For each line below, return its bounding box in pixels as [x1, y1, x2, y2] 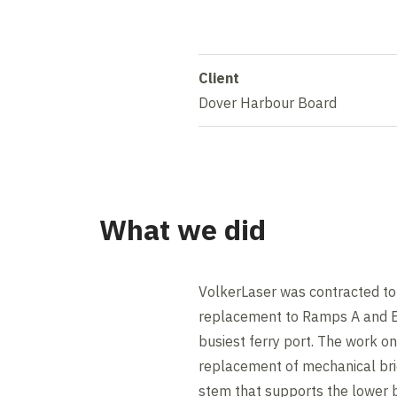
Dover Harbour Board [198, 93, 337, 112]
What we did [99, 210, 266, 248]
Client [198, 68, 239, 87]
